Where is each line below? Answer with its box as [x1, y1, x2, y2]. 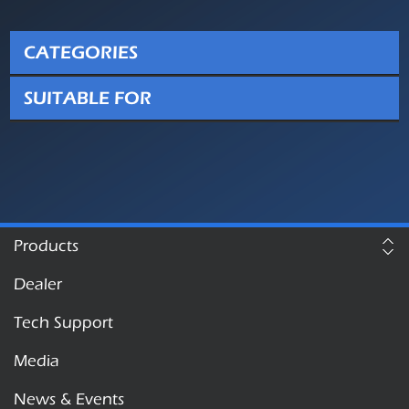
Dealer [14, 275, 62, 295]
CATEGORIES [24, 42, 139, 64]
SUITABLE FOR [24, 88, 152, 110]
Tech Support [14, 313, 113, 333]
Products [14, 236, 79, 257]
